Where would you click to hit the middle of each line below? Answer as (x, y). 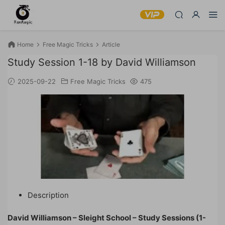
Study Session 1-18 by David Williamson (102, 62)
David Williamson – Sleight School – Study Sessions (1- (107, 218)
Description (48, 195)
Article (111, 44)
